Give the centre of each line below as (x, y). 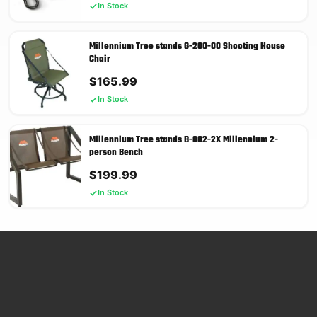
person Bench (116, 153)
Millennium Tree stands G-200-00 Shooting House (187, 47)
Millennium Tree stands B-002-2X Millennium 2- (184, 140)
